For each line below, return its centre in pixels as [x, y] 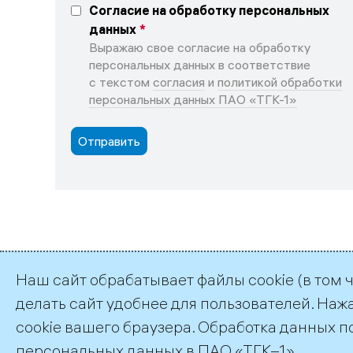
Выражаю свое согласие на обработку [200, 48]
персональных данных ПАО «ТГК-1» [193, 100]
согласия [179, 82]
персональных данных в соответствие [200, 65]
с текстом [121, 82]
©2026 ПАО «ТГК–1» [97, 305]
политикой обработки [280, 82]
